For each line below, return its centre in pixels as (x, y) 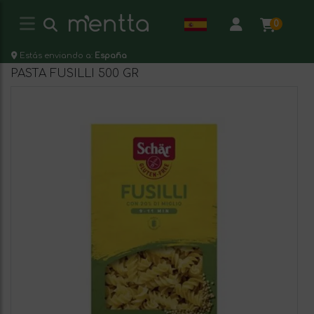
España (111, 56)
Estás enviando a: (57, 56)
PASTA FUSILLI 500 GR (75, 74)
